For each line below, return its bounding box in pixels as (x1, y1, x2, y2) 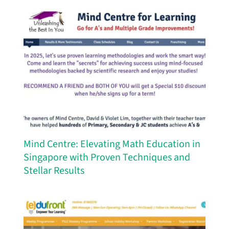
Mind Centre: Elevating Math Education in (23, 136, 200, 151)
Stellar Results (23, 163, 84, 178)
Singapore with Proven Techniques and (23, 150, 190, 165)
